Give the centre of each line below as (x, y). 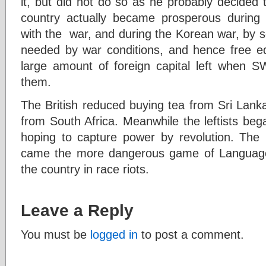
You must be (56, 234)
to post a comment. (191, 234)
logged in (114, 234)
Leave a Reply (77, 210)
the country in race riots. (85, 169)
